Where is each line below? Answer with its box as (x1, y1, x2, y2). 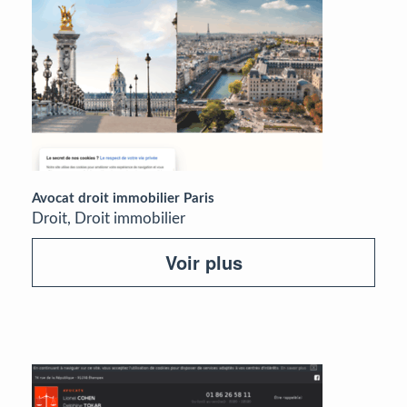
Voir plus (164, 248, 243, 275)
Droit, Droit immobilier (32, 210, 185, 226)
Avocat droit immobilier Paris (32, 191, 214, 205)
